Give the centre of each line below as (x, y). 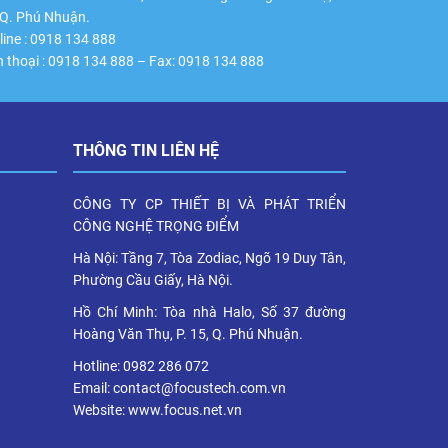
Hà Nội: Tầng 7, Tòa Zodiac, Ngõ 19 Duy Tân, (209, 257)
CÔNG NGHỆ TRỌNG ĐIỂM (156, 225)
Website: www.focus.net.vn (157, 409)
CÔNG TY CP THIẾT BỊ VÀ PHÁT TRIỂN (209, 203)
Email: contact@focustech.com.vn (179, 387)
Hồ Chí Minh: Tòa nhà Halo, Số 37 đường (209, 311)
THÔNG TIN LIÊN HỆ (146, 150)
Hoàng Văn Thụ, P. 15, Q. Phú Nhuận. (188, 333)
